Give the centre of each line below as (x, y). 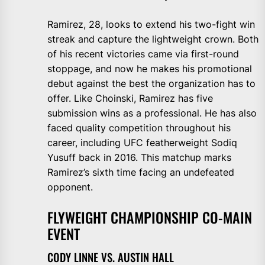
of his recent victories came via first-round (143, 54)
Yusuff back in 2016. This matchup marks (139, 158)
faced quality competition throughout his (139, 128)
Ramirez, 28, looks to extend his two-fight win (151, 25)
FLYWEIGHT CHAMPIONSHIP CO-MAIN (150, 217)
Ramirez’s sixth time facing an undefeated (141, 172)
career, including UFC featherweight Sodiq (142, 143)
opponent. (70, 187)
